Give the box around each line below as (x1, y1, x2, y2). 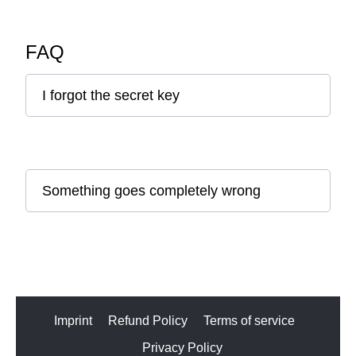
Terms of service (203, 314, 295, 327)
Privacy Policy (141, 341, 222, 354)
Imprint (53, 314, 92, 327)
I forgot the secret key (42, 87, 180, 103)
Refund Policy (107, 314, 188, 327)
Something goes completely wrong (42, 183, 261, 199)
